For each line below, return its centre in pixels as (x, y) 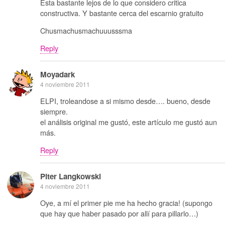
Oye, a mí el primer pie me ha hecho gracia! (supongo (126, 203)
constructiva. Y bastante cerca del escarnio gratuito (122, 13)
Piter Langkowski (71, 176)
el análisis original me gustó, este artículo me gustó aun (129, 122)
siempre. (54, 111)
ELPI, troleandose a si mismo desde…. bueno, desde (125, 101)
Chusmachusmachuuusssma (86, 30)
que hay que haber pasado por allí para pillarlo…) (119, 213)
